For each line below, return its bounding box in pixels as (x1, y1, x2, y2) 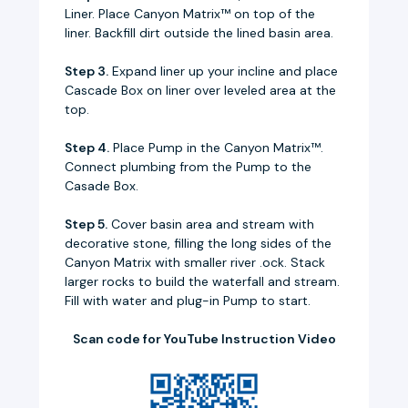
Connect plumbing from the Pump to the (64, 158, 311, 175)
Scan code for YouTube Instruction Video (72, 330, 336, 347)
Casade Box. (64, 177, 138, 194)
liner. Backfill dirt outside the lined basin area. (64, 24, 333, 41)
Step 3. (64, 62, 108, 79)
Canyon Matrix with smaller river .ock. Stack (64, 253, 325, 270)
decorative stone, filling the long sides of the (64, 234, 331, 251)
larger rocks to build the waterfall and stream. (64, 272, 340, 290)
